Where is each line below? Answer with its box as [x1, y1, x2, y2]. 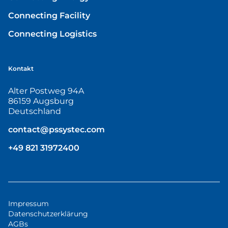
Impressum [8, 198, 49, 208]
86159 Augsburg [8, 96, 74, 106]
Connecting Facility [8, 10, 90, 20]
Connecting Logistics [8, 28, 97, 39]
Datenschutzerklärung [8, 209, 88, 218]
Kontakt [8, 64, 34, 72]
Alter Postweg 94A [8, 85, 84, 96]
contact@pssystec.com [8, 124, 105, 134]
